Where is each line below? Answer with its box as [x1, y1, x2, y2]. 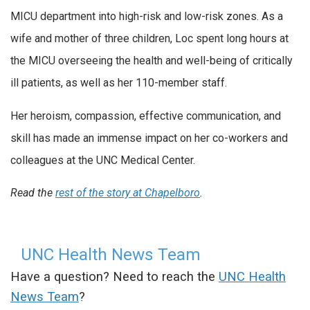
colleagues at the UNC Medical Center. [10, 153, 195, 167]
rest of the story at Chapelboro [55, 186, 200, 200]
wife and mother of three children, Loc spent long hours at [10, 31, 289, 45]
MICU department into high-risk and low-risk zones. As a [10, 9, 283, 23]
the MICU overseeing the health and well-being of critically [10, 53, 293, 67]
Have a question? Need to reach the [10, 268, 219, 284]
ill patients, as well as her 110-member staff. [10, 75, 227, 89]
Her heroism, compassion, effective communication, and [10, 109, 281, 122]
